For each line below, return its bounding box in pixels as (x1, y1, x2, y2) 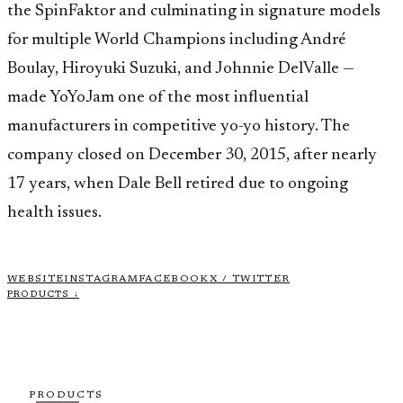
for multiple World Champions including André (7, 31, 345, 49)
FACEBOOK (139, 273, 210, 284)
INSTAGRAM (64, 273, 139, 284)
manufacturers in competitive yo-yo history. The (7, 117, 350, 135)
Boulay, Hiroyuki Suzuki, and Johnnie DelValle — (7, 59, 354, 77)
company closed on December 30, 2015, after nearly (7, 146, 377, 164)
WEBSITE (7, 273, 65, 284)
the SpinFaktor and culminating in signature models (7, 2, 381, 20)
